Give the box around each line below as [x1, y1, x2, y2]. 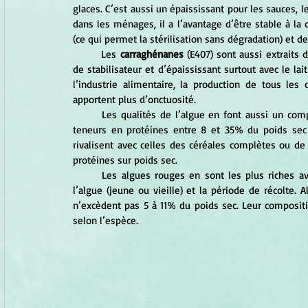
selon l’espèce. [73, 213, 138, 227]
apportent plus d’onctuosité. [73, 92, 199, 106]
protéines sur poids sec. [73, 153, 177, 166]
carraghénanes [120, 47, 184, 60]
